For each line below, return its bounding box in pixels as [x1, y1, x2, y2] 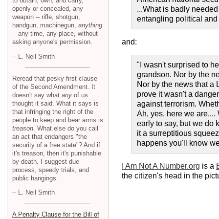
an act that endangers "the [12, 132, 87, 140]
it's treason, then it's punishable [12, 149, 101, 157]
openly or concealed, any [12, 5, 83, 13]
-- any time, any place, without [12, 30, 98, 38]
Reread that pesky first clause [12, 74, 97, 82]
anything [78, 22, 102, 29]
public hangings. [12, 174, 58, 182]
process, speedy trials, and [12, 166, 89, 174]
